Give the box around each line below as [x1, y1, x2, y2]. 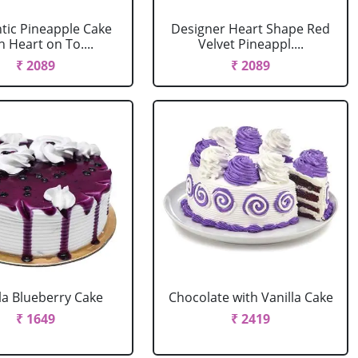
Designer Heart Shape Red [171, 20, 331, 38]
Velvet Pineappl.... [197, 35, 304, 53]
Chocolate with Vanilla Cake [168, 288, 333, 306]
